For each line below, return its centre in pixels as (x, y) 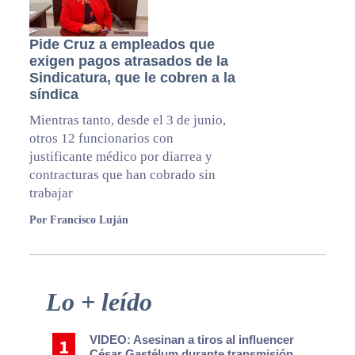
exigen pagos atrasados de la (128, 61)
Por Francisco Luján (78, 220)
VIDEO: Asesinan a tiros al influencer (192, 340)
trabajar (51, 193)
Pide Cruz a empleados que (122, 45)
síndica (53, 95)
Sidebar (45, 318)
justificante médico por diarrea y (120, 157)
